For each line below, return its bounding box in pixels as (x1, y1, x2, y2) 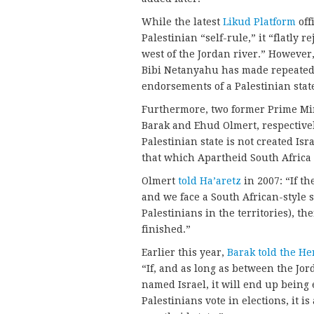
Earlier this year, (142, 247, 224, 259)
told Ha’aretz (178, 175, 241, 187)
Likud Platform (223, 16, 296, 28)
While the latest (142, 16, 223, 28)
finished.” (142, 224, 191, 235)
